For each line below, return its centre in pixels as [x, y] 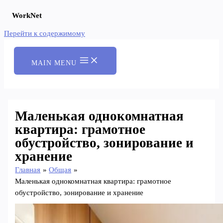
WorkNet [27, 15]
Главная [28, 169]
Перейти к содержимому [45, 33]
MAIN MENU [54, 63]
